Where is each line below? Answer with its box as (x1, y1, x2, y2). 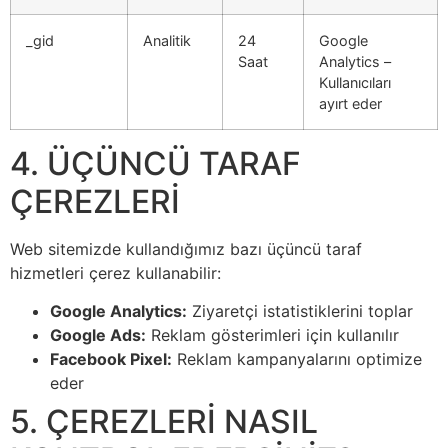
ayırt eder (319, 94, 382, 112)
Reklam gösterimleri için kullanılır (146, 325, 399, 346)
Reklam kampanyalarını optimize (172, 349, 422, 370)
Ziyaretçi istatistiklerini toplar (187, 301, 413, 322)
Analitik (143, 31, 191, 49)
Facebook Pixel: (50, 349, 172, 370)
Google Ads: (50, 325, 146, 346)
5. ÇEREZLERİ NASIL (10, 402, 318, 442)
